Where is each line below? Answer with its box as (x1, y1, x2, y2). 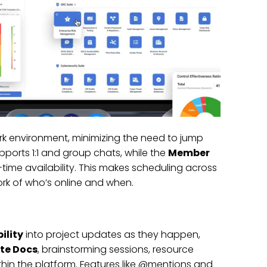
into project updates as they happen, (23, 228, 200, 242)
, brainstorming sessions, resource (37, 243, 194, 257)
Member (167, 145, 210, 160)
